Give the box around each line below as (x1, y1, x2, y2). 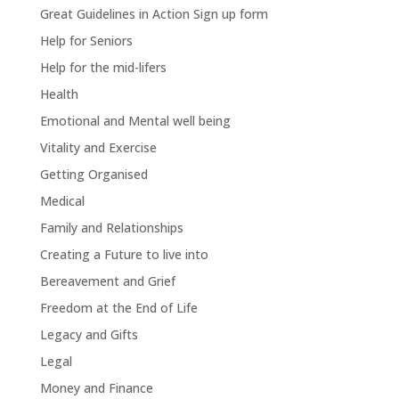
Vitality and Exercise (39, 139, 157, 157)
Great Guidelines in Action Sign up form (39, 5, 268, 23)
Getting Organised (39, 166, 148, 183)
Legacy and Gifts (39, 326, 138, 344)
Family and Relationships (39, 219, 183, 237)
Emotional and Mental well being (39, 112, 231, 130)
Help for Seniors (39, 32, 133, 50)
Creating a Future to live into (39, 246, 208, 264)
